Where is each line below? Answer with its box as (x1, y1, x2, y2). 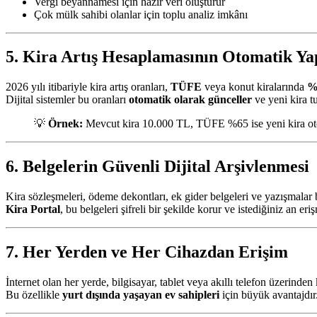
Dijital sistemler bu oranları (6, 93, 129, 106)
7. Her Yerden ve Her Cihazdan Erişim (6, 243, 288, 262)
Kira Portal (6, 203, 60, 216)
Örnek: (48, 117, 83, 130)
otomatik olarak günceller (129, 93, 252, 106)
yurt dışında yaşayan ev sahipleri (62, 288, 219, 301)
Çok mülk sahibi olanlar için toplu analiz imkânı (34, 8, 248, 21)
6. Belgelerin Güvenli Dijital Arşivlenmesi (6, 157, 309, 176)
